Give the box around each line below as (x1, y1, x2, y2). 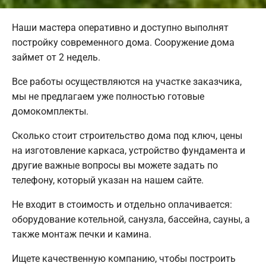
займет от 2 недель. (12, 51, 100, 63)
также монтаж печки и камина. (12, 228, 151, 240)
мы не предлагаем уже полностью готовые (12, 90, 204, 102)
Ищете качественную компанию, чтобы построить (12, 252, 236, 264)
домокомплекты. (12, 105, 88, 117)
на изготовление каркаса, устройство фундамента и (12, 144, 245, 156)
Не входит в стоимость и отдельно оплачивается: (12, 198, 232, 210)
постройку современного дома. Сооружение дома (12, 36, 235, 48)
